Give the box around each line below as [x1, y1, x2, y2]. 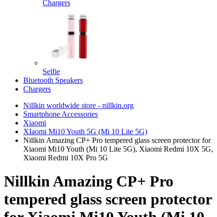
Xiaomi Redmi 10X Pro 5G [23, 154, 108, 162]
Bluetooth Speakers [23, 76, 83, 84]
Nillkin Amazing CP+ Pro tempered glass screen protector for [23, 136, 211, 144]
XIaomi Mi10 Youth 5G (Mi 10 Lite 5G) [23, 127, 147, 136]
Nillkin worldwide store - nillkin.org [23, 101, 134, 109]
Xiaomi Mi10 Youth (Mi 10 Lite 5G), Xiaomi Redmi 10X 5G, [23, 145, 213, 153]
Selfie [43, 67, 60, 76]
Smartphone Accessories [23, 110, 98, 118]
